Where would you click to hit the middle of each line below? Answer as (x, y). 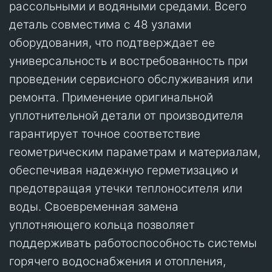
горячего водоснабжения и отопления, (117, 261)
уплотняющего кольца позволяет (102, 225)
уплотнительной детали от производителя (126, 115)
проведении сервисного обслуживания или (131, 79)
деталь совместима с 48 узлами (100, 24)
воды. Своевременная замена (94, 206)
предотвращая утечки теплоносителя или (126, 188)
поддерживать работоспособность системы (133, 243)
